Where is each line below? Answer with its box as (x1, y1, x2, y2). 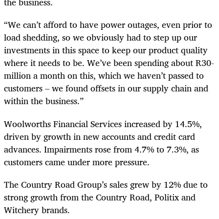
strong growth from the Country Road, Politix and (4, 189, 196, 204)
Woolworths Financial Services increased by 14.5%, (4, 116, 202, 131)
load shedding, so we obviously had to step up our (4, 30, 197, 45)
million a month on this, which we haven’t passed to (4, 68, 204, 83)
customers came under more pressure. (4, 154, 152, 169)
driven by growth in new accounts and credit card (4, 129, 195, 144)
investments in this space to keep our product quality (4, 43, 208, 58)
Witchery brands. (4, 202, 72, 217)
